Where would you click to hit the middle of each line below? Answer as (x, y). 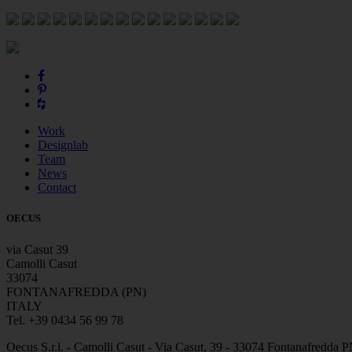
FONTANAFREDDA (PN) (76, 291)
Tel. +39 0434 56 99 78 (65, 320)
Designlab (63, 145)
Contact (57, 188)
